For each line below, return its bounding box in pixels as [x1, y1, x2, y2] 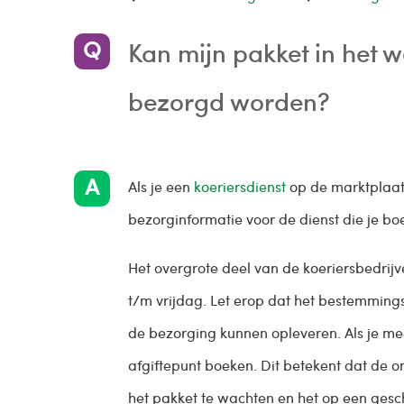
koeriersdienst [194, 177, 286, 197]
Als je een [128, 177, 194, 197]
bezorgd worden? [128, 83, 330, 119]
